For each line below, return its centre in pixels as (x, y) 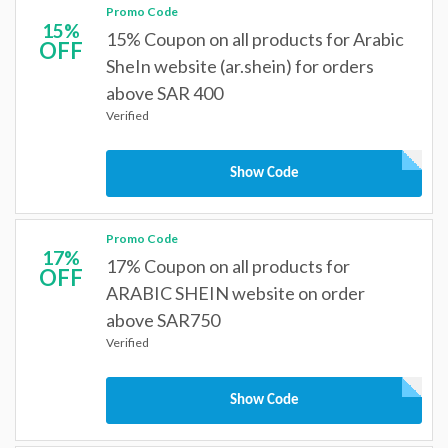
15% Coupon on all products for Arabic (255, 39)
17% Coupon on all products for (228, 266)
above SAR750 (163, 320)
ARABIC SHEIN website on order (235, 293)
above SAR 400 (164, 93)
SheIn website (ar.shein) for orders (240, 66)
